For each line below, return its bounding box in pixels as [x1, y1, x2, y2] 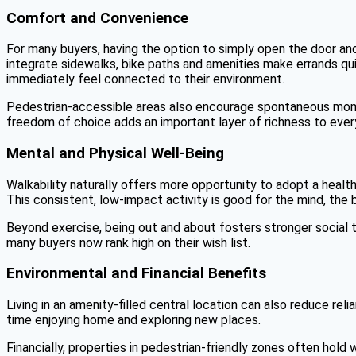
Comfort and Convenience [6, 9, 188, 27]
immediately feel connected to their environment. [6, 72, 284, 87]
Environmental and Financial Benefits [6, 265, 266, 283]
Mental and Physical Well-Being [6, 144, 224, 162]
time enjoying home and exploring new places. [6, 312, 261, 328]
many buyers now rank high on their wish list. [6, 234, 250, 250]
